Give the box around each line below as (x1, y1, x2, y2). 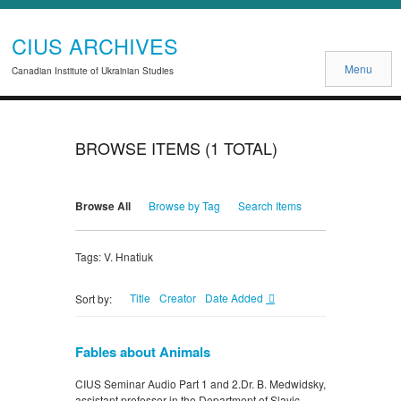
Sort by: (75, 290, 112, 306)
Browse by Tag (149, 198, 220, 214)
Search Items (238, 198, 302, 214)
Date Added (205, 290, 266, 306)
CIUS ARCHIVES (12, 30, 179, 62)
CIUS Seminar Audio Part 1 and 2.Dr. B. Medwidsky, (75, 376, 326, 392)
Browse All (75, 198, 131, 215)
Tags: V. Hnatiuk (75, 249, 153, 264)
